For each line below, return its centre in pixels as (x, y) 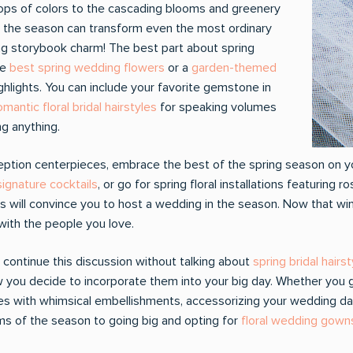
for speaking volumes (217, 107)
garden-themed (234, 68)
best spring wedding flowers (87, 68)
